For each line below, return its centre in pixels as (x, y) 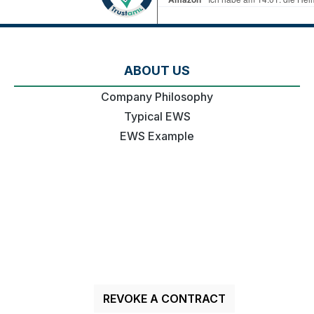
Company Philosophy (157, 97)
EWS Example (157, 136)
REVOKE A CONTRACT (164, 299)
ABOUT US (157, 70)
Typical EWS (157, 116)
